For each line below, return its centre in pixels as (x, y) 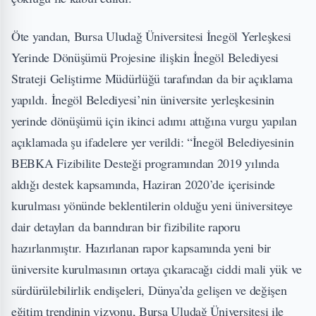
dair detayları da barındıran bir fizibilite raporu (126, 227)
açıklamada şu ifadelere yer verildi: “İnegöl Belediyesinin (153, 142)
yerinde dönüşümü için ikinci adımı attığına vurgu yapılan (154, 121)
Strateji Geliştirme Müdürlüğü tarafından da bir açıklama (152, 79)
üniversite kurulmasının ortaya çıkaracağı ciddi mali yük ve (157, 269)
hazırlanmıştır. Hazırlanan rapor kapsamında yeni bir (141, 248)
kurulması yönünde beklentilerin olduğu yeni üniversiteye (152, 206)
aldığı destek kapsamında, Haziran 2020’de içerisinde (143, 184)
